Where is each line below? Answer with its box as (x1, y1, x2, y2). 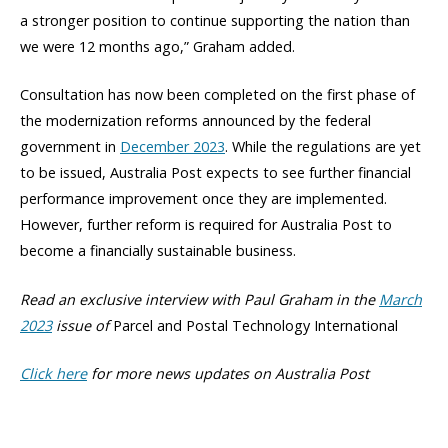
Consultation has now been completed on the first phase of (20, 85, 415, 105)
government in (20, 137, 120, 157)
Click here (20, 363, 87, 383)
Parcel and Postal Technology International (113, 315, 398, 335)
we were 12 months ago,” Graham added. (20, 37, 295, 57)
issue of (52, 315, 113, 335)
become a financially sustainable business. (20, 241, 296, 261)
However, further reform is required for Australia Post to (20, 215, 392, 235)
